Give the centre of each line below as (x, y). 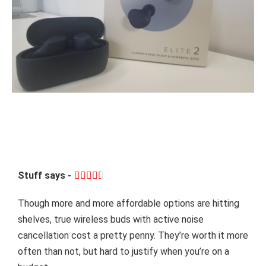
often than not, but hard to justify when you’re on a (123, 252)
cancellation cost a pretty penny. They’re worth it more (133, 236)
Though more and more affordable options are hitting (129, 204)
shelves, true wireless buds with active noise (111, 220)
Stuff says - (45, 176)
